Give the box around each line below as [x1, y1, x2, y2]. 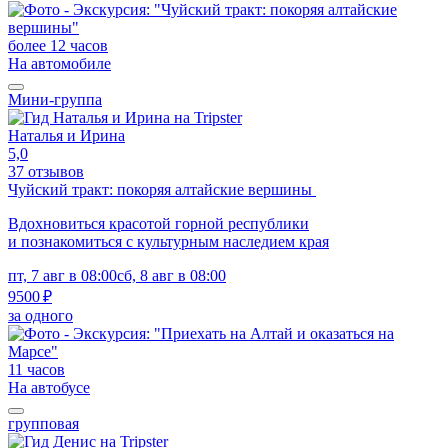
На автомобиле [8, 54, 111, 72]
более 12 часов [8, 36, 108, 54]
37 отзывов [8, 162, 84, 180]
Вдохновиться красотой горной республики [8, 214, 309, 232]
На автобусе [8, 378, 90, 396]
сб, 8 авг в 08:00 [117, 266, 226, 284]
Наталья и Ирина [8, 126, 125, 144]
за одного [8, 306, 73, 324]
